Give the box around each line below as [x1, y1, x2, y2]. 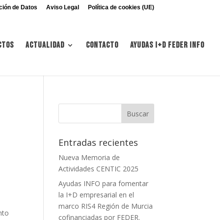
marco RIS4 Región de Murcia [58, 201, 153, 211]
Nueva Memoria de [58, 153, 120, 162]
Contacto [86, 40, 118, 50]
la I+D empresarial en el [58, 190, 135, 199]
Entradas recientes [58, 137, 138, 148]
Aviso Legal [46, 4, 79, 11]
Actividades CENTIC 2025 [58, 164, 139, 173]
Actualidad [26, 40, 64, 50]
